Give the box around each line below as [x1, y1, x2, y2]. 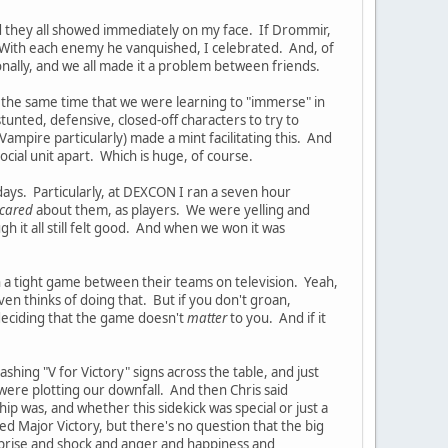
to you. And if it [227, 308, 326, 327]
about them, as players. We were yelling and [33, 200, 310, 219]
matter [187, 308, 227, 327]
